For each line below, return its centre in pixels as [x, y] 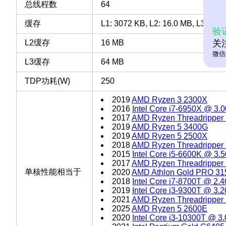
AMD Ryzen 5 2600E [169, 208]
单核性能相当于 [53, 172]
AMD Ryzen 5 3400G [170, 127]
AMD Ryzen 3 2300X [169, 99]
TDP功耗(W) [47, 81]
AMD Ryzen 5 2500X [169, 136]
